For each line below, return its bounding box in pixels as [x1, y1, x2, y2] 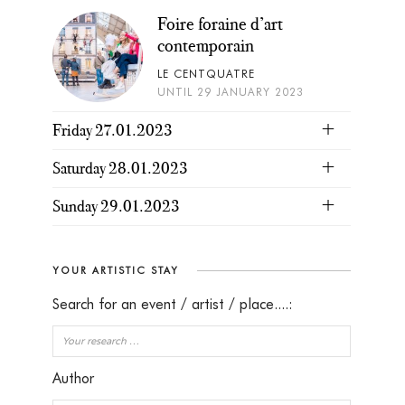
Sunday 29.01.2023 [52, 196, 180, 216]
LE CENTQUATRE [156, 67, 255, 80]
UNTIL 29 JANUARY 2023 [156, 85, 304, 99]
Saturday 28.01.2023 [52, 158, 188, 178]
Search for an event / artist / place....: [52, 296, 293, 313]
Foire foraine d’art [156, 13, 283, 34]
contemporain [156, 34, 254, 56]
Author [52, 370, 94, 387]
